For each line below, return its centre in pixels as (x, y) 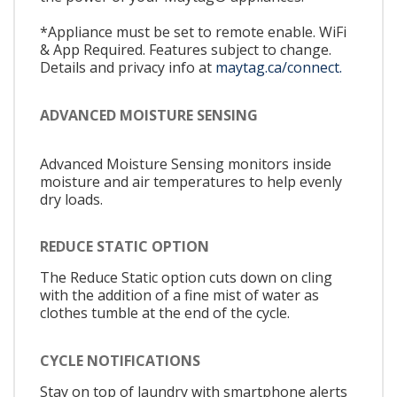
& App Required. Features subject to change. (186, 50)
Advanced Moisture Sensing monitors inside (186, 163)
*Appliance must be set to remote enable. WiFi (193, 32)
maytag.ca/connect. (279, 68)
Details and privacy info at (128, 68)
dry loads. (71, 199)
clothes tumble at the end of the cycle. (165, 313)
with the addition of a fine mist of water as (179, 296)
